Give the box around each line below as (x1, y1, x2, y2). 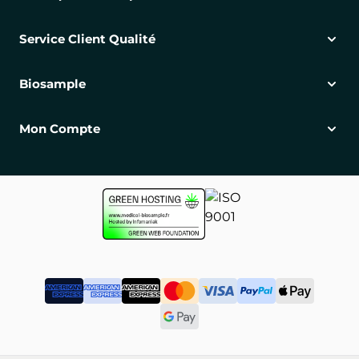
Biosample (19, 75, 86, 91)
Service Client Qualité (19, 30, 155, 46)
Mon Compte (19, 120, 100, 136)
